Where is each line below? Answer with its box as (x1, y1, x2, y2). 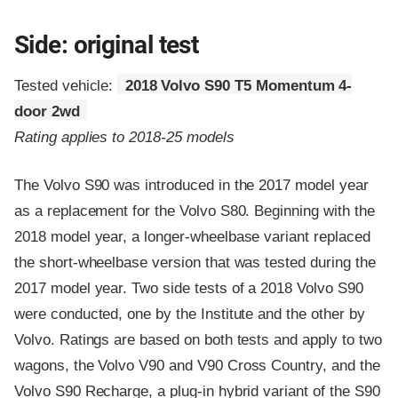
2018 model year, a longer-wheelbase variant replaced (14, 228, 370, 246)
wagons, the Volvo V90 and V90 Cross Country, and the (14, 357, 380, 375)
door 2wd (14, 103, 80, 121)
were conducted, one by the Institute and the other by (14, 306, 365, 323)
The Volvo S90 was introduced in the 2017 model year (14, 177, 369, 195)
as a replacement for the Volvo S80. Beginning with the (14, 203, 375, 220)
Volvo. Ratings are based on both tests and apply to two (14, 331, 382, 349)
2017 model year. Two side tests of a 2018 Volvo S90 (14, 280, 363, 298)
